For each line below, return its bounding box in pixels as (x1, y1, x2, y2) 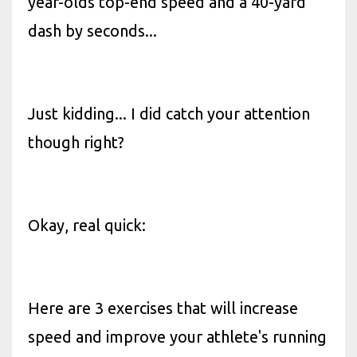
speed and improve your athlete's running (28, 328, 327, 346)
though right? (28, 133, 124, 151)
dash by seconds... (28, 22, 157, 40)
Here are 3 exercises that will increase (28, 299, 298, 317)
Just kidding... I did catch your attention (28, 104, 310, 123)
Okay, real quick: (28, 216, 146, 234)
